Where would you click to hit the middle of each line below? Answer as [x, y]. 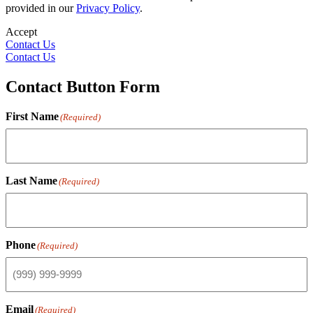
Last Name [31, 180]
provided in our [41, 8]
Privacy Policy [108, 8]
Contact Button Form [83, 86]
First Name [32, 116]
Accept [21, 31]
